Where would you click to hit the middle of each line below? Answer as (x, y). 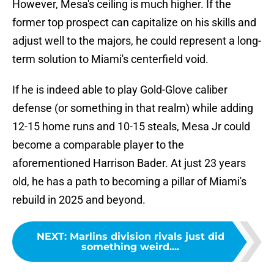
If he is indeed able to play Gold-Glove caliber (120, 90)
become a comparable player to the (98, 145)
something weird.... (130, 247)
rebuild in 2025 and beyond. (79, 200)
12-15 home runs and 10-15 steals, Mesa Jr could (131, 127)
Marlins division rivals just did (147, 237)
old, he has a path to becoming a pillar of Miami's (129, 182)
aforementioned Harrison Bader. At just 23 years (129, 163)
